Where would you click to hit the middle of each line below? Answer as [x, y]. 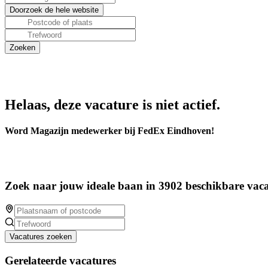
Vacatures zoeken [41, 236]
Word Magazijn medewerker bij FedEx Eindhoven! [109, 131]
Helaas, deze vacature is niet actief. [112, 105]
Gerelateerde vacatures [60, 260]
